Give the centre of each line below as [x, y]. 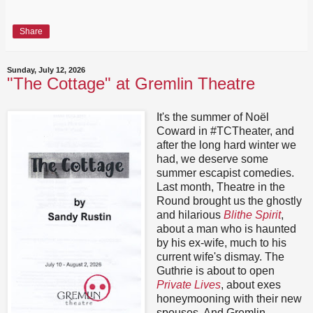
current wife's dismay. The [220, 256]
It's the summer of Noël [212, 117]
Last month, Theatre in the [220, 187]
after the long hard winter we [226, 145]
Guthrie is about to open [215, 270]
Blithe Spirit [252, 214]
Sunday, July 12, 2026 [46, 70]
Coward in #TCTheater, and [225, 131]
